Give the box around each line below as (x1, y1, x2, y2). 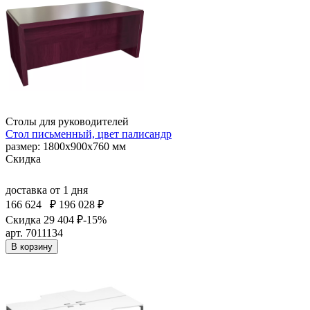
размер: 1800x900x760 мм (6, 140, 126, 152)
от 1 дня (50, 183, 88, 196)
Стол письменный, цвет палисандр (6, 127, 172, 140)
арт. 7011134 (6, 226, 63, 239)
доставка (6, 183, 50, 196)
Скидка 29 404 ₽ (6, 213, 83, 226)
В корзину (11, 241, 53, 252)
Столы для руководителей (6, 115, 129, 127)
